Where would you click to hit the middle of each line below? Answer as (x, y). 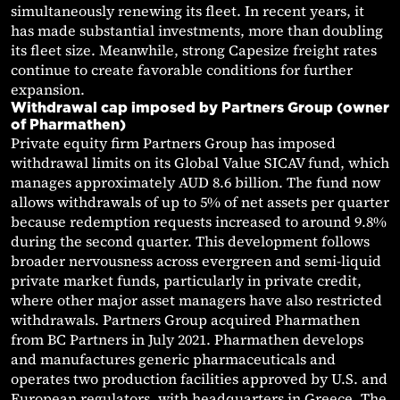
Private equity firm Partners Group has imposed (173, 143)
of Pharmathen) (68, 125)
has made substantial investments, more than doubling (197, 31)
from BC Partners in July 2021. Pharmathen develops (187, 340)
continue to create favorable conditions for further (182, 70)
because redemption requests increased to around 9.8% (199, 222)
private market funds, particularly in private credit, (186, 281)
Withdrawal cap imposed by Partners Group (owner (200, 108)
